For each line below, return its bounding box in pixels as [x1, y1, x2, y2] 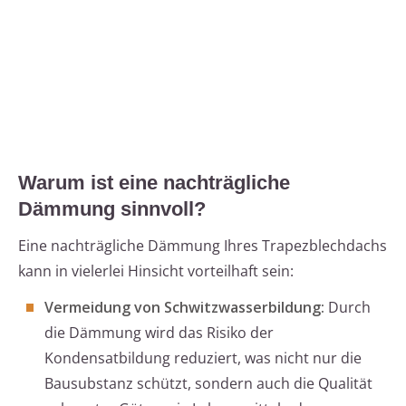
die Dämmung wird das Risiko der [44, 323, 274, 343]
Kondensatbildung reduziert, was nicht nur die [44, 348, 362, 369]
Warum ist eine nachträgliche [18, 171, 290, 195]
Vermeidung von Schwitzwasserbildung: [44, 297, 324, 318]
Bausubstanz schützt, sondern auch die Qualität [44, 373, 372, 394]
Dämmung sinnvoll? [18, 198, 206, 221]
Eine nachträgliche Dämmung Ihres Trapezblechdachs [18, 236, 387, 256]
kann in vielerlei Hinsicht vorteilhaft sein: [18, 261, 294, 282]
